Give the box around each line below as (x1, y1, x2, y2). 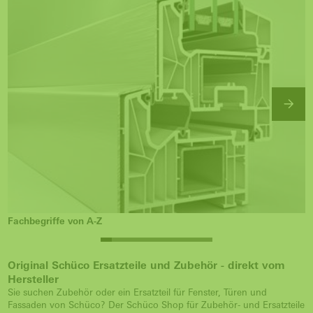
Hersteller (8, 272, 59, 285)
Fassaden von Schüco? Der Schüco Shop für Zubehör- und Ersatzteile (8, 299, 305, 310)
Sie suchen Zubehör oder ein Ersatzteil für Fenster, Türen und (8, 286, 267, 298)
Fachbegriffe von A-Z (8, 215, 102, 226)
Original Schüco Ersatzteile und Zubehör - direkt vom (8, 259, 285, 271)
